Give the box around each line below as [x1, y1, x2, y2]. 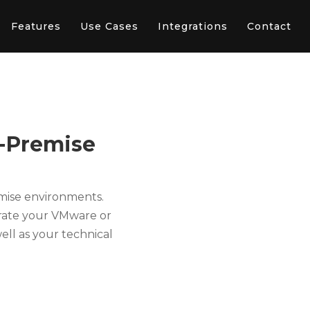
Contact [247, 20, 291, 33]
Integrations [158, 20, 228, 33]
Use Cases [80, 20, 138, 33]
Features [11, 20, 61, 33]
